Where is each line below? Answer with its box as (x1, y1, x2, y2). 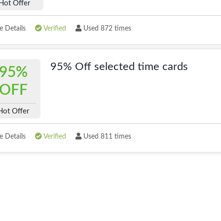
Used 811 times (81, 133, 131, 140)
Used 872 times (81, 25, 131, 32)
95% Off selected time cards (50, 61, 188, 72)
